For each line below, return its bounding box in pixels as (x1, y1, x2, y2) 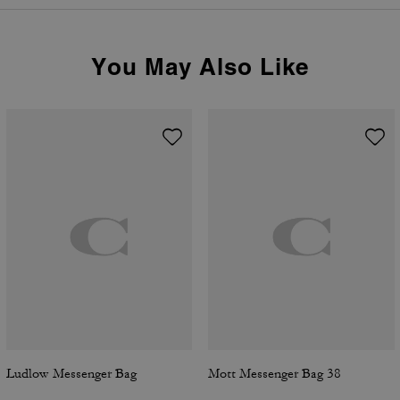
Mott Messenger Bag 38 (208, 365, 341, 382)
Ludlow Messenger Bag (5, 365, 137, 382)
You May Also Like (91, 53, 309, 80)
